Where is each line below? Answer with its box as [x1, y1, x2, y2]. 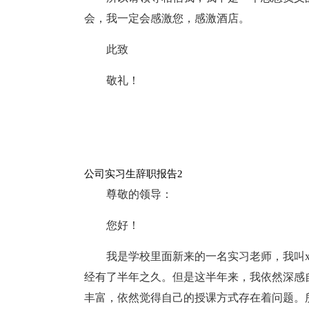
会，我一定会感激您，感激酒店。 [84, 12, 250, 24]
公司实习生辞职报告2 [84, 168, 183, 179]
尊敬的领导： [106, 188, 172, 200]
